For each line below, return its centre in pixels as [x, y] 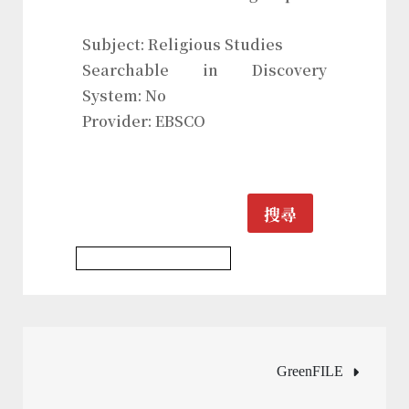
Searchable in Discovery [204, 70]
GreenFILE [310, 371]
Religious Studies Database [153, 257]
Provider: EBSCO [144, 121]
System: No [124, 96]
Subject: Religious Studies [183, 45]
